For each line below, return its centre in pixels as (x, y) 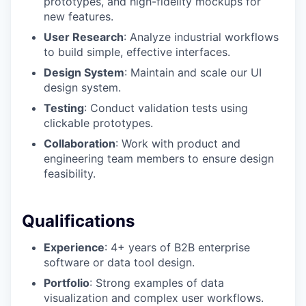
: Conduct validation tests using (166, 108)
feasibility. (70, 174)
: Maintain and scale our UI (193, 73)
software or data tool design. (119, 263)
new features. (79, 17)
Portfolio (67, 283)
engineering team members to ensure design (159, 159)
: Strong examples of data (157, 283)
